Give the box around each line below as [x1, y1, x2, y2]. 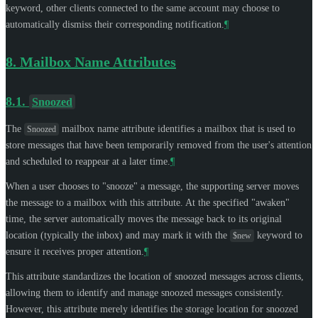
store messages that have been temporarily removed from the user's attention [6, 139, 312, 150]
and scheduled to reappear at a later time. [6, 155, 170, 167]
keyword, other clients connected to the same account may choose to [6, 2, 280, 13]
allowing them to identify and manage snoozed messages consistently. [6, 287, 284, 298]
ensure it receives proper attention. [6, 246, 144, 257]
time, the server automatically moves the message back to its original [6, 213, 282, 224]
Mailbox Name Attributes [20, 53, 176, 70]
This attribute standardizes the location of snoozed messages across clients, [6, 270, 304, 282]
